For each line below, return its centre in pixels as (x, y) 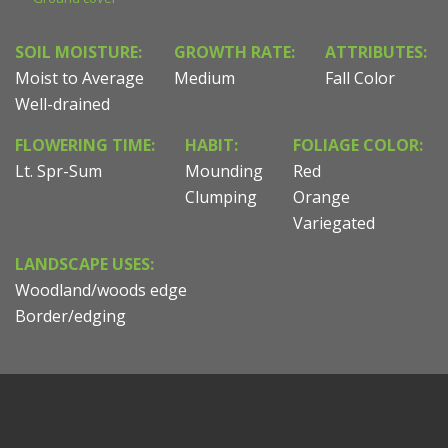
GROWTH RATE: (234, 51)
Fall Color (360, 77)
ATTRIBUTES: (376, 51)
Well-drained (62, 103)
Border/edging (70, 315)
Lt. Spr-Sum (58, 170)
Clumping (221, 196)
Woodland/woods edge (101, 289)
